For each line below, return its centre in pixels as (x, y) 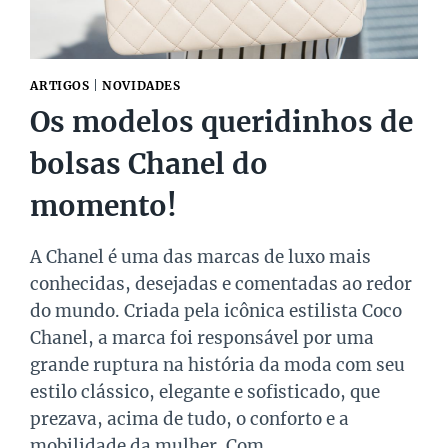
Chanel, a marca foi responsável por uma (202, 338)
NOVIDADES (141, 86)
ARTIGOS (60, 86)
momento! (104, 206)
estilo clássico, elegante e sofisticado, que (205, 392)
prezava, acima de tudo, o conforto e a (190, 419)
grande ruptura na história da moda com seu (218, 365)
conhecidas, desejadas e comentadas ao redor (221, 284)
